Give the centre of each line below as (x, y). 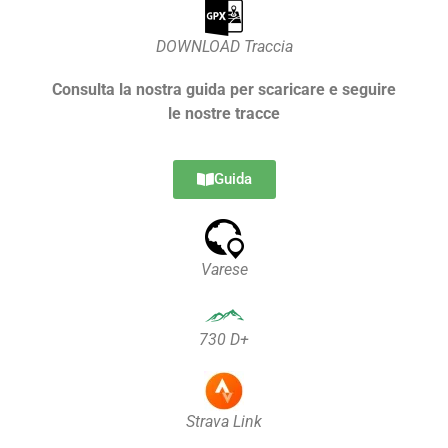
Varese (224, 270)
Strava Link (224, 421)
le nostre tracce (224, 114)
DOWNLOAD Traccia (224, 47)
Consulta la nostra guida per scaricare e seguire (224, 90)
